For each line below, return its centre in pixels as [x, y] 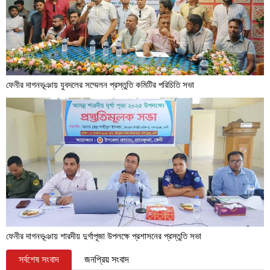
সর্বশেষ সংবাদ [39, 259]
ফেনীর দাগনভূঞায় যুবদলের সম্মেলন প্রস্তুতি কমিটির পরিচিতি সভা [100, 84]
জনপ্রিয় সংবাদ [107, 259]
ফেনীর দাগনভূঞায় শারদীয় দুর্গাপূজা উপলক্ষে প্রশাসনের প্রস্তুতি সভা [104, 236]
